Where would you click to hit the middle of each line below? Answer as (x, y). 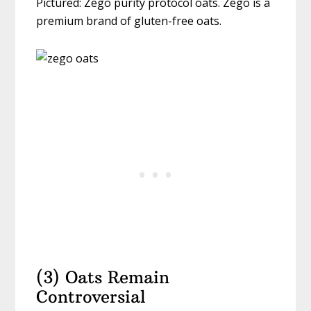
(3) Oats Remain (103, 277)
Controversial (91, 297)
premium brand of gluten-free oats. (129, 21)
